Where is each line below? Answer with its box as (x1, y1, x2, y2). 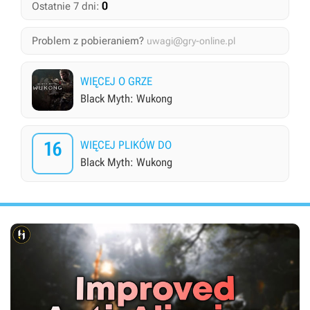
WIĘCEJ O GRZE (80, 75, 152, 88)
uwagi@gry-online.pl (147, 35, 235, 46)
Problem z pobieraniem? (32, 35, 144, 47)
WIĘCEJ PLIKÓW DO (80, 138, 172, 152)
